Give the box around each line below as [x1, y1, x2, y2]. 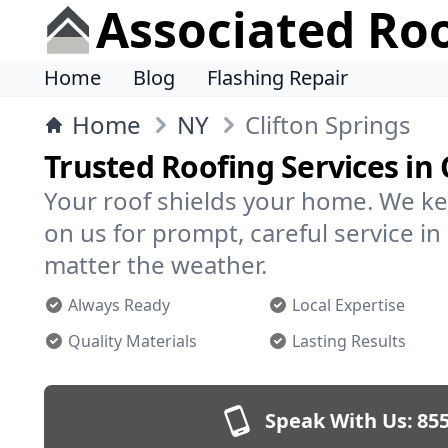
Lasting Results [292, 330, 406, 352]
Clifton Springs [245, 108, 411, 141]
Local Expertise [292, 294, 405, 316]
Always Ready [68, 294, 170, 316]
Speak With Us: [265, 407, 413, 434]
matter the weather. [44, 248, 267, 281]
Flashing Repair [207, 64, 348, 91]
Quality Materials [68, 330, 197, 352]
